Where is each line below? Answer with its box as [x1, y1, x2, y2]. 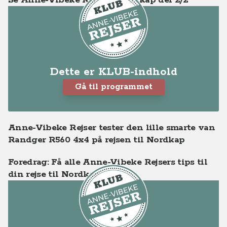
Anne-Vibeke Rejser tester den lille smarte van [8, 122, 215, 133]
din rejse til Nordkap [8, 169, 100, 180]
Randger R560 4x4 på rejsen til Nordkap [8, 134, 185, 145]
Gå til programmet [74, 82, 153, 92]
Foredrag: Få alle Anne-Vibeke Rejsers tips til [8, 157, 208, 168]
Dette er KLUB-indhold [50, 65, 177, 79]
